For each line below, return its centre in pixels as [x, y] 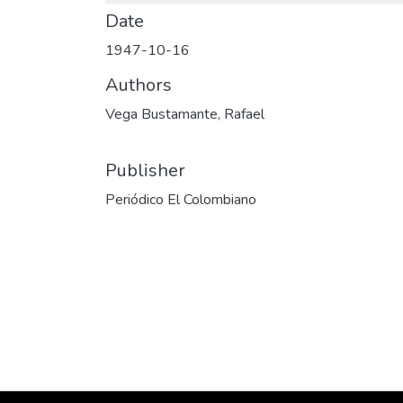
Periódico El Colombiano [181, 200]
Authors [139, 85]
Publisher [145, 170]
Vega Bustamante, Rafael [185, 114]
